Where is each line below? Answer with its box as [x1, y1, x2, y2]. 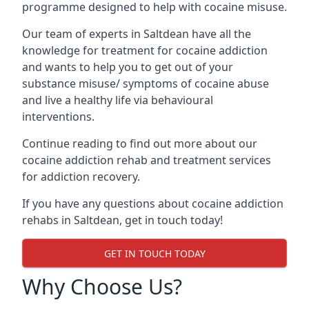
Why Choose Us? [22, 272, 182, 301]
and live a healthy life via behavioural [22, 92, 213, 108]
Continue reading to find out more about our [22, 136, 257, 151]
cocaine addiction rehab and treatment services [22, 152, 271, 168]
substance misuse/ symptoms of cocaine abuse [22, 76, 269, 91]
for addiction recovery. [22, 169, 140, 184]
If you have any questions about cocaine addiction [22, 196, 283, 211]
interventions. [22, 109, 94, 124]
